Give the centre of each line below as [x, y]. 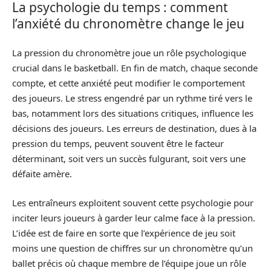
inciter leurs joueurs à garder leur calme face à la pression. [134, 217]
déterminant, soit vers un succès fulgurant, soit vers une [129, 158]
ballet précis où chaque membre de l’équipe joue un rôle [129, 263]
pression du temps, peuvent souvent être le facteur [118, 143]
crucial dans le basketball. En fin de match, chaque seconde [135, 68]
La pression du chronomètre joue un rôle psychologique [129, 53]
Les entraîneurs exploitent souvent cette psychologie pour [133, 202]
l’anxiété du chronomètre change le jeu [128, 23]
